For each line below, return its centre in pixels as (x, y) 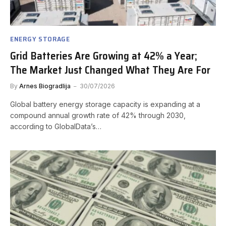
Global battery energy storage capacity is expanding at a (105, 104)
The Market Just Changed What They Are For (110, 70)
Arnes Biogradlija (45, 86)
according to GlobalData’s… (56, 127)
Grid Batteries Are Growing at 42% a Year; (104, 56)
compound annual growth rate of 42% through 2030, (98, 116)
